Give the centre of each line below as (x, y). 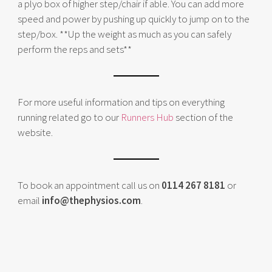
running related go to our (69, 117)
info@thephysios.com (91, 200)
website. (35, 132)
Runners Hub (147, 117)
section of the (203, 117)
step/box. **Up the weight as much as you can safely (124, 34)
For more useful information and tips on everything (121, 102)
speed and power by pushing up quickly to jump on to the (134, 19)
